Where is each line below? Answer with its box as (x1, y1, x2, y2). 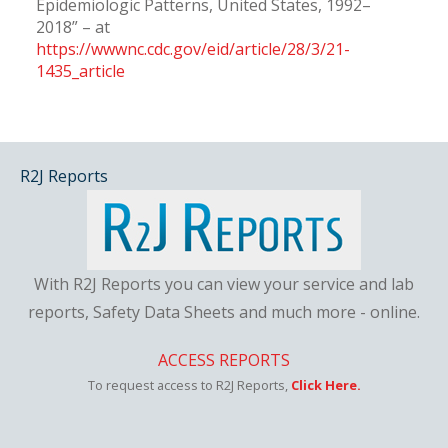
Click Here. (290, 376, 361, 394)
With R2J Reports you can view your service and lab (34, 273, 414, 295)
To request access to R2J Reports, (87, 376, 291, 394)
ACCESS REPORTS (158, 349, 290, 371)
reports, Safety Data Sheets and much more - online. (28, 301, 420, 323)
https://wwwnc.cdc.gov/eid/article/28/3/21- (35, 38, 350, 60)
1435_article (35, 60, 125, 82)
